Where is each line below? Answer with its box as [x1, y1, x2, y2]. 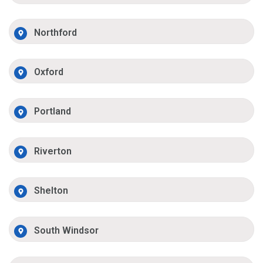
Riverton [34, 145, 72, 157]
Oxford [34, 66, 64, 77]
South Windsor [34, 224, 99, 236]
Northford [34, 26, 77, 38]
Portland [34, 106, 72, 117]
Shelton [34, 185, 69, 197]
